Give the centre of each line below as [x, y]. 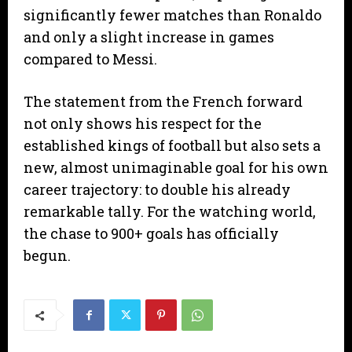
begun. [47, 255]
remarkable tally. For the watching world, [170, 211]
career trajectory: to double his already [157, 189]
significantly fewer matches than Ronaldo [172, 15]
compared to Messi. [90, 59]
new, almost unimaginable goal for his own [176, 167]
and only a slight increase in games [149, 37]
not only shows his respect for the [143, 123]
